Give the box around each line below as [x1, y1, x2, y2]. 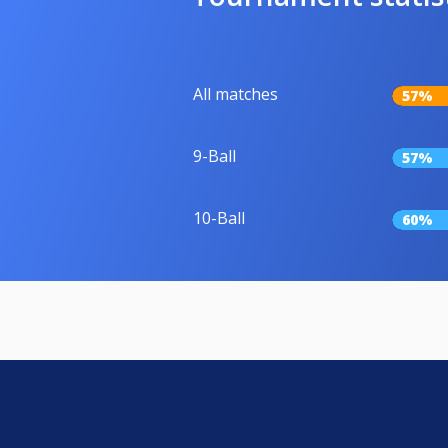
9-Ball [193, 145, 236, 168]
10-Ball [193, 207, 245, 230]
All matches [193, 83, 278, 106]
